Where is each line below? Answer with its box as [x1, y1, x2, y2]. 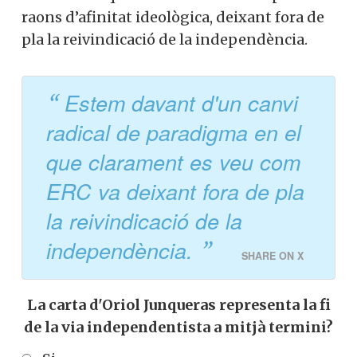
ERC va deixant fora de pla [46, 176, 304, 207]
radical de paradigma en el [46, 117, 301, 148]
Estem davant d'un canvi [65, 88, 298, 119]
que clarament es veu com [46, 147, 300, 178]
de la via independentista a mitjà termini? [24, 318, 333, 337]
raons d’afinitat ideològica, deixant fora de [22, 7, 324, 26]
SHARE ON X [241, 249, 304, 264]
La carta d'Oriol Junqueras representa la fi [26, 296, 331, 315]
